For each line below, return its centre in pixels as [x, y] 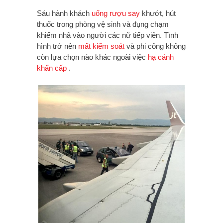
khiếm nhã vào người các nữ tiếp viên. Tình [108, 35]
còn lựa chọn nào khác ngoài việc [92, 57]
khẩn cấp [52, 68]
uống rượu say [116, 13]
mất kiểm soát [101, 46]
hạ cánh [161, 57]
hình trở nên [57, 46]
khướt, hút [158, 13]
